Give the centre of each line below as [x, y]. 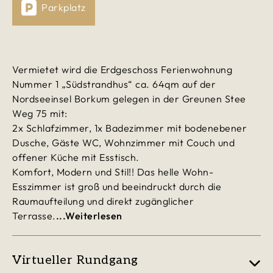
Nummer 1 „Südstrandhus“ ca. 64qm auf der [114, 84]
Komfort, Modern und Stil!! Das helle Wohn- [113, 172]
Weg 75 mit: [40, 113]
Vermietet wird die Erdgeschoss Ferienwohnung [122, 69]
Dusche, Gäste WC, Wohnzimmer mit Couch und [123, 142]
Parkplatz [64, 8]
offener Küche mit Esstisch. [76, 157]
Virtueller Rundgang [75, 260]
